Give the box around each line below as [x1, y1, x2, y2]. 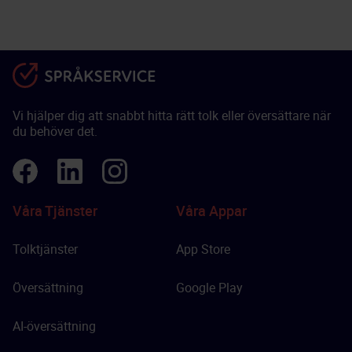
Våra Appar [176, 201, 247, 220]
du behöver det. [13, 123, 97, 140]
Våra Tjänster [13, 201, 97, 220]
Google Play [176, 279, 243, 296]
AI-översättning [13, 317, 96, 335]
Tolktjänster [13, 240, 78, 258]
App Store [176, 240, 230, 258]
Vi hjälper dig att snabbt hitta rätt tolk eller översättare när [13, 107, 331, 124]
